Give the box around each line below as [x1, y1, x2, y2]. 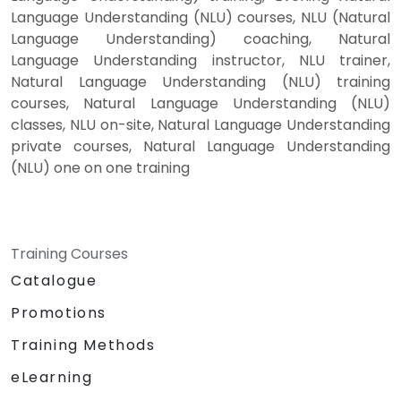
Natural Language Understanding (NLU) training [11, 72, 390, 93]
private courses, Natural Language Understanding [11, 136, 390, 158]
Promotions [11, 303, 107, 324]
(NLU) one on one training [11, 158, 190, 179]
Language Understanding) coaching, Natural [11, 29, 390, 50]
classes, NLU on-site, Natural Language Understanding [11, 115, 390, 136]
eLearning [11, 367, 93, 388]
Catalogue [11, 270, 98, 292]
